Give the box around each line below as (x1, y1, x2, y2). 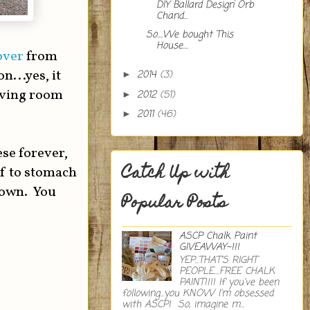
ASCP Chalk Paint (179, 229, 257, 244)
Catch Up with (122, 159, 230, 189)
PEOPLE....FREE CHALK (179, 264, 275, 279)
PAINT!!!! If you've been (179, 275, 279, 290)
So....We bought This (145, 27, 233, 42)
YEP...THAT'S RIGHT (179, 253, 257, 268)
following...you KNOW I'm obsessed (122, 286, 273, 301)
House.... (156, 38, 188, 53)
